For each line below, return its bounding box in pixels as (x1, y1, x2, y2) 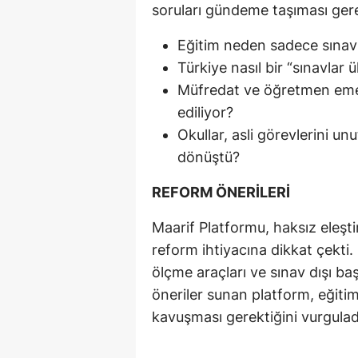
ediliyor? (177, 103, 233, 121)
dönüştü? (177, 148, 240, 165)
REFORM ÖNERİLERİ (152, 183, 290, 201)
